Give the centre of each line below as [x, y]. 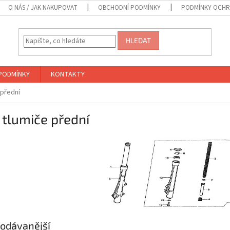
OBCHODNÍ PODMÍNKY [130, 8]
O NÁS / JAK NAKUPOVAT [43, 8]
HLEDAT [139, 41]
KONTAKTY [68, 74]
